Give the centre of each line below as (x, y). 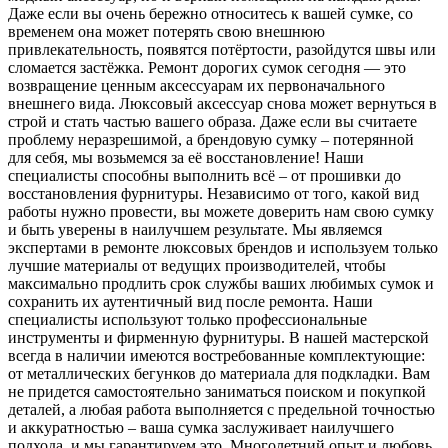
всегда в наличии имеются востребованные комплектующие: (216, 355)
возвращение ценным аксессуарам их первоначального (196, 85)
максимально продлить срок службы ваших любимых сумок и (221, 283)
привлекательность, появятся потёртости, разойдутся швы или (222, 49)
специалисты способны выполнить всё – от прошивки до (204, 175)
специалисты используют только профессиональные (187, 319)
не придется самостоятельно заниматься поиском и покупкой (217, 391)
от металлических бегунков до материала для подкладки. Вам (219, 373)
